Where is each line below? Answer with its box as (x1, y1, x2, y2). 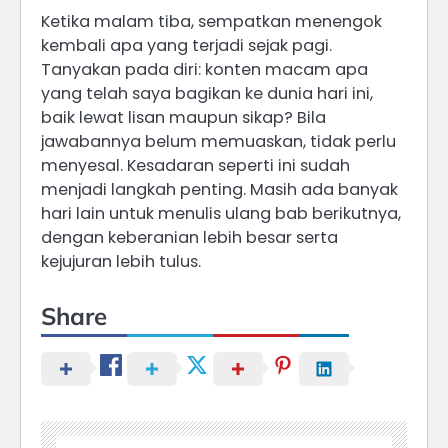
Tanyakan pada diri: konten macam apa (41, 57, 368, 81)
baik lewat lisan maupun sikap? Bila (41, 105, 326, 129)
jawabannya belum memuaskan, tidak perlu (41, 129, 396, 153)
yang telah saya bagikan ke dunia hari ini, (41, 81, 373, 105)
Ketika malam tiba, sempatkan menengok (41, 9, 382, 33)
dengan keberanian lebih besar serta (41, 225, 338, 249)
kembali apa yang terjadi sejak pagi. (41, 33, 332, 57)
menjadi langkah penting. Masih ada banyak (41, 177, 398, 201)
